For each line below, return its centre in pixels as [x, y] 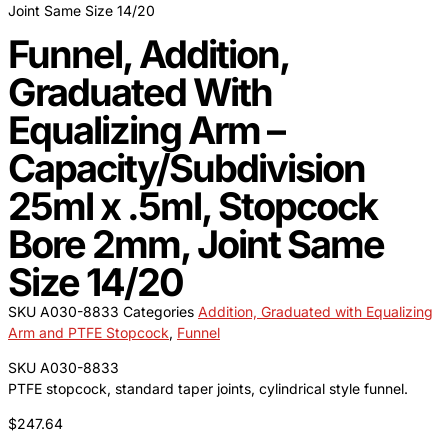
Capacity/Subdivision [186, 168]
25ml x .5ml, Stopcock [192, 206]
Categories [158, 312]
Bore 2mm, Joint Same [196, 244]
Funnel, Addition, [148, 54]
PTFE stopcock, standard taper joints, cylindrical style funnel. [208, 389]
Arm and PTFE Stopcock [88, 333]
